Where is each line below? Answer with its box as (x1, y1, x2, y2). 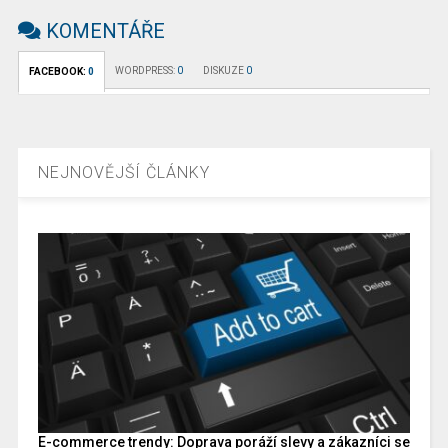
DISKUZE (202, 65, 246, 77)
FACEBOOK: (28, 66, 88, 78)
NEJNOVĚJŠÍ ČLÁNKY (37, 163, 210, 183)
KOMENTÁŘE (40, 19, 165, 44)
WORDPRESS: (114, 65, 177, 77)
